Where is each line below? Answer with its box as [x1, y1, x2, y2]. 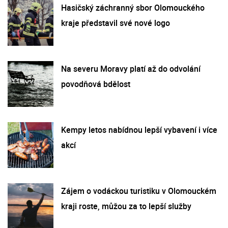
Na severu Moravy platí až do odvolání [61, 63, 201, 74]
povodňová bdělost [61, 78, 130, 90]
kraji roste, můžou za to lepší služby [61, 200, 191, 212]
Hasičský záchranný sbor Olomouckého [61, 2, 205, 13]
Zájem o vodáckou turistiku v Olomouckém [61, 185, 216, 196]
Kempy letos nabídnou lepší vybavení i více [61, 124, 217, 135]
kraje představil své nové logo [61, 17, 170, 28]
